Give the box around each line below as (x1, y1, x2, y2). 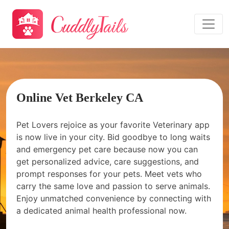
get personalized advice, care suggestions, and (16, 156, 199, 167)
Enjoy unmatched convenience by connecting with (16, 193, 211, 203)
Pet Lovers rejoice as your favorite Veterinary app (16, 120, 210, 130)
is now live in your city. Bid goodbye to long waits (16, 132, 210, 142)
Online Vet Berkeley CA (16, 91, 143, 104)
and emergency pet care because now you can (16, 144, 198, 154)
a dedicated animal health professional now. (16, 205, 187, 216)
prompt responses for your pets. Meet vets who (16, 169, 202, 179)
